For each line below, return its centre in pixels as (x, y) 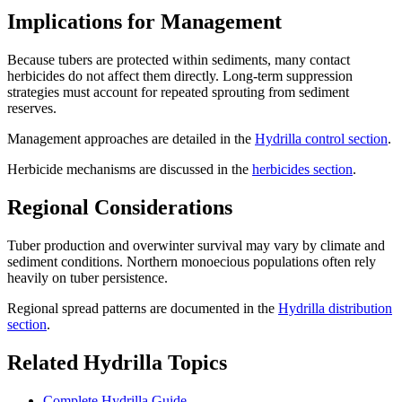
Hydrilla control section (321, 139)
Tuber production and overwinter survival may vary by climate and (196, 246)
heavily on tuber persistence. (87, 278)
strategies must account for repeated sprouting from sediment (178, 92)
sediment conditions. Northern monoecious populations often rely (192, 262)
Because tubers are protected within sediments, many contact (179, 60)
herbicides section (302, 170)
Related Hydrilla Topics (117, 362)
